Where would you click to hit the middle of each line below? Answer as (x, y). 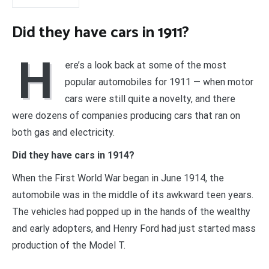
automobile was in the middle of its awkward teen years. (133, 195)
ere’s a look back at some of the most (146, 65)
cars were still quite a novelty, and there (150, 98)
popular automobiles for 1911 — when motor (159, 82)
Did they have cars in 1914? (73, 155)
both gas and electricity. (63, 132)
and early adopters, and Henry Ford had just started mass (134, 228)
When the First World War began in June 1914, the (118, 178)
